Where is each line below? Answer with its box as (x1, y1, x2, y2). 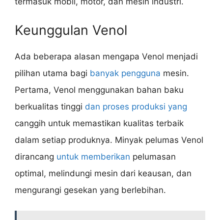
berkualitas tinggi (15, 101, 85, 111)
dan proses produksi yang (85, 101, 187, 111)
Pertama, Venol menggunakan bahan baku (15, 84, 184, 95)
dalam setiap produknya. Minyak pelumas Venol (15, 135, 203, 145)
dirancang (15, 151, 56, 162)
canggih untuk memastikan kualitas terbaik (15, 118, 184, 128)
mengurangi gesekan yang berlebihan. (15, 185, 166, 195)
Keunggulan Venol (15, 22, 127, 38)
